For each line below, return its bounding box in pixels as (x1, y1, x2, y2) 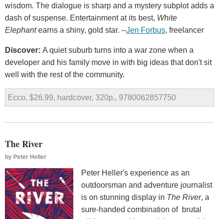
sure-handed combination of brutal (81, 205, 201, 214)
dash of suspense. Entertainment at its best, (5, 14, 157, 22)
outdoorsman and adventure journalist (81, 181, 212, 190)
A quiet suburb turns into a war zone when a (43, 46, 194, 55)
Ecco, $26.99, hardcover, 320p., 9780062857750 (8, 93, 176, 102)
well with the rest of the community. (5, 70, 125, 79)
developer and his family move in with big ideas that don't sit (5, 58, 212, 67)
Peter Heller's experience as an (81, 169, 190, 177)
